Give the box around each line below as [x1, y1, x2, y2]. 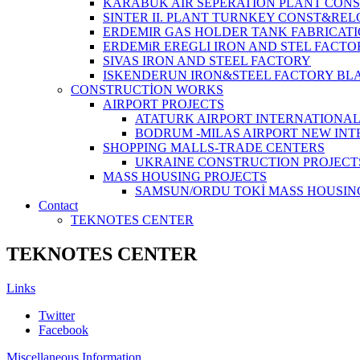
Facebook [39, 322, 88, 337]
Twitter [39, 308, 75, 322]
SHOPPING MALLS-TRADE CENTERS [103, 140, 325, 154]
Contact [39, 198, 78, 212]
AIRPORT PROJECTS [103, 96, 224, 111]
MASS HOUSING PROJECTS [103, 169, 267, 183]
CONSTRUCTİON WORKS [71, 82, 223, 96]
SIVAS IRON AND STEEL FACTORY [103, 53, 311, 67]
